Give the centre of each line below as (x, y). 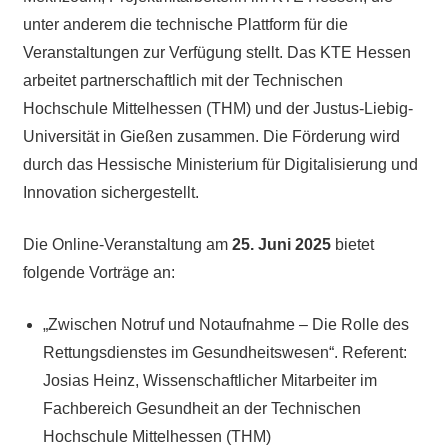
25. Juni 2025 (281, 244)
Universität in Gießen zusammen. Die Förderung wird (211, 136)
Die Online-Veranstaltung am (127, 244)
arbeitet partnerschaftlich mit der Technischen (182, 80)
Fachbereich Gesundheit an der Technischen (201, 408)
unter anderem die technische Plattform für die (185, 24)
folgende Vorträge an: (98, 272)
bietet (352, 244)
